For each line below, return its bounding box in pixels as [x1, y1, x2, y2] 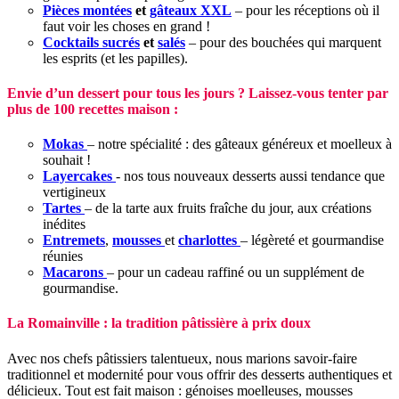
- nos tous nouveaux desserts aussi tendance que [116, 168, 385, 184]
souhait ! [43, 152, 91, 168]
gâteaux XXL [150, 2, 232, 18]
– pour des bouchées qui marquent [185, 34, 381, 50]
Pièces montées [43, 2, 132, 18]
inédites [43, 216, 85, 232]
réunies [43, 248, 83, 265]
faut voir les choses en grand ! [43, 18, 210, 34]
